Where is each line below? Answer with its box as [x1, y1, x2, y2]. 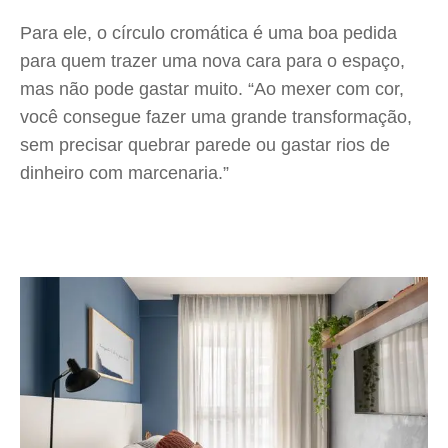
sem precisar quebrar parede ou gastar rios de [20, 135, 390, 155]
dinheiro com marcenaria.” [20, 163, 229, 183]
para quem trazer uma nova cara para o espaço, [20, 51, 405, 71]
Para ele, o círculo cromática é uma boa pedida [20, 23, 397, 43]
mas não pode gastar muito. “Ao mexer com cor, [20, 79, 404, 99]
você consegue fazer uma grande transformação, [20, 107, 412, 127]
